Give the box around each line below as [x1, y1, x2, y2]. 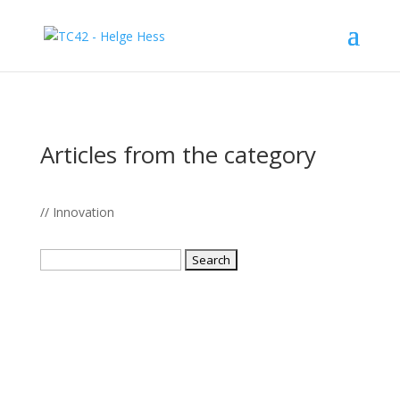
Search [38, 250, 79, 267]
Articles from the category [39, 138, 316, 171]
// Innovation [39, 204, 114, 221]
